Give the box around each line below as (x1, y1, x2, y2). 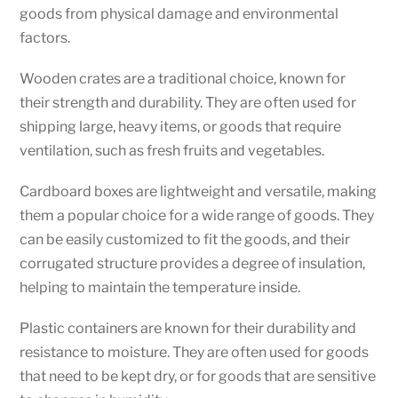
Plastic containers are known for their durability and (20, 320, 357, 338)
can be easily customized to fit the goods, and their (20, 230, 351, 248)
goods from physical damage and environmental (20, 4, 339, 22)
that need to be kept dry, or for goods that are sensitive (20, 368, 377, 386)
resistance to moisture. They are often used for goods (20, 344, 370, 362)
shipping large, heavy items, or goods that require (20, 117, 342, 135)
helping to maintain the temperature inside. (20, 278, 301, 296)
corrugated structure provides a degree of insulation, (20, 254, 366, 272)
